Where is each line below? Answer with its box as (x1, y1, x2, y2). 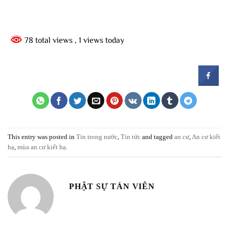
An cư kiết (192, 133, 220, 141)
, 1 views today (75, 35, 124, 45)
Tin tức (121, 133, 141, 141)
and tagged (141, 133, 174, 141)
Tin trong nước (76, 133, 118, 141)
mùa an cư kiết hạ (17, 143, 66, 151)
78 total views (22, 35, 75, 45)
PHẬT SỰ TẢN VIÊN (69, 181, 155, 191)
